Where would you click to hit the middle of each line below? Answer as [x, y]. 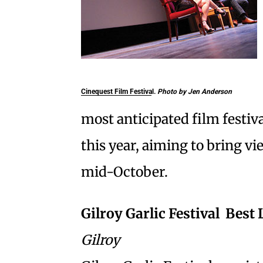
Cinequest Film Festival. [119, 91]
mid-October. [124, 172]
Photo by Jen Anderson [195, 91]
